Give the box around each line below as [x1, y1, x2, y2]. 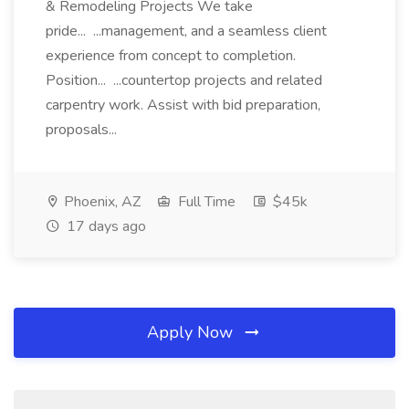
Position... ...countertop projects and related [46, 70, 322, 90]
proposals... [46, 120, 121, 140]
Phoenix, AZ [60, 192, 141, 212]
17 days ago [63, 216, 146, 236]
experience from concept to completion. [46, 46, 296, 66]
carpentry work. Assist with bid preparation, [46, 95, 320, 115]
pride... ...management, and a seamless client [46, 21, 327, 41]
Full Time [174, 192, 236, 212]
